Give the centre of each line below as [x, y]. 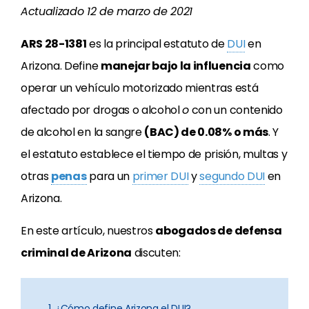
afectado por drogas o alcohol [102, 110]
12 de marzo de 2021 [140, 11]
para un [109, 176]
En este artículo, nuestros [88, 231]
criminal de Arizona [76, 253]
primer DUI [160, 176]
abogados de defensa [219, 231]
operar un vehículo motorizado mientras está [140, 88]
